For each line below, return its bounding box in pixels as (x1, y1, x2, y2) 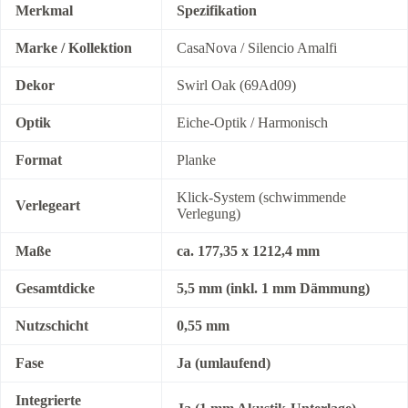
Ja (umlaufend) (177, 355, 270, 372)
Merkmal (15, 3, 73, 19)
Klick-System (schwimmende (177, 189, 346, 206)
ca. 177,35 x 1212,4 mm (177, 243, 320, 260)
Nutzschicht (15, 318, 88, 334)
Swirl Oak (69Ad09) (177, 77, 296, 94)
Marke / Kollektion (15, 40, 132, 56)
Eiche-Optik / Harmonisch (177, 115, 328, 131)
